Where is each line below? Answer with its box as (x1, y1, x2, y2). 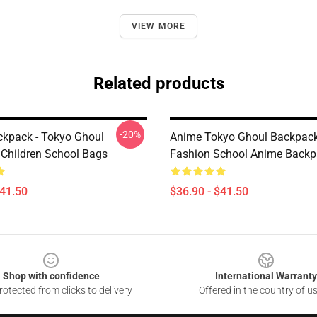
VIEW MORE (131, 21, 186, 31)
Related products (93, 74, 224, 93)
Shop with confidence (2, 270, 100, 282)
